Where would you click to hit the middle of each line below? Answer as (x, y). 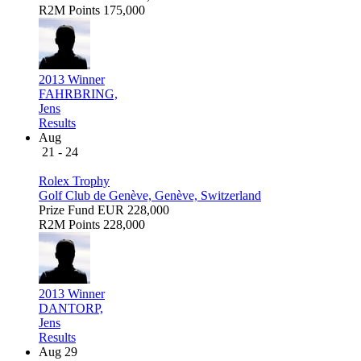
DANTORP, (71, 308)
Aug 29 (58, 351)
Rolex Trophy (74, 180)
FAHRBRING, (78, 93)
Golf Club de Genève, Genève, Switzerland (150, 195)
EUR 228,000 (133, 210)
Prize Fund (66, 210)
